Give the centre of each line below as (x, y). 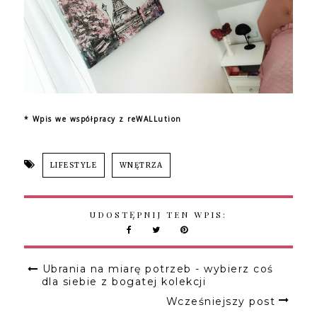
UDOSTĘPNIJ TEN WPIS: (158, 215)
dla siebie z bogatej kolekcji (124, 282)
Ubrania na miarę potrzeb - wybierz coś (158, 269)
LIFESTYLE (74, 166)
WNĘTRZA (141, 166)
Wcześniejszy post (221, 302)
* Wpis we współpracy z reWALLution (103, 119)
